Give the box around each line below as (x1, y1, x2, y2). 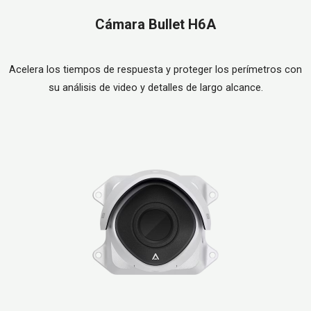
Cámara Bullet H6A (95, 16, 216, 33)
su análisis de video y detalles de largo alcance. (48, 81, 263, 94)
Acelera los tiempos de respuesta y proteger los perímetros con (9, 63, 302, 76)
